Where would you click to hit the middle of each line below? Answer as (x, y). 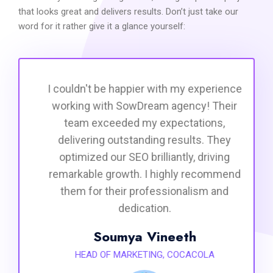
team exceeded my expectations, (136, 123)
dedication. (136, 208)
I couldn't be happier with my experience (136, 89)
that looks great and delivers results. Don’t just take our (128, 12)
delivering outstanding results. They (136, 140)
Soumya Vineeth (136, 236)
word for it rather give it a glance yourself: (102, 26)
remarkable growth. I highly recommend (136, 174)
